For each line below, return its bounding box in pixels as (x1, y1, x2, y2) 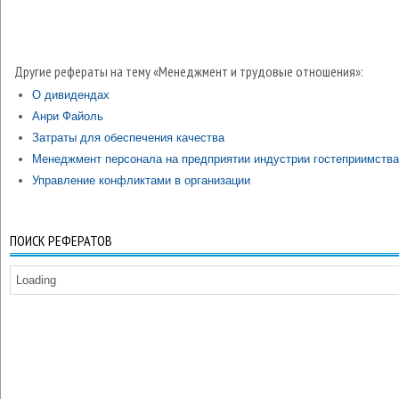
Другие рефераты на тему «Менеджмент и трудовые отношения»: (14, 62, 363, 80)
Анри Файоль (32, 110, 103, 123)
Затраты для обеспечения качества (32, 131, 224, 144)
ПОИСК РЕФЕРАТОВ (10, 232, 112, 249)
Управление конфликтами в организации (32, 174, 250, 187)
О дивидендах (32, 88, 110, 102)
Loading (16, 273, 56, 287)
